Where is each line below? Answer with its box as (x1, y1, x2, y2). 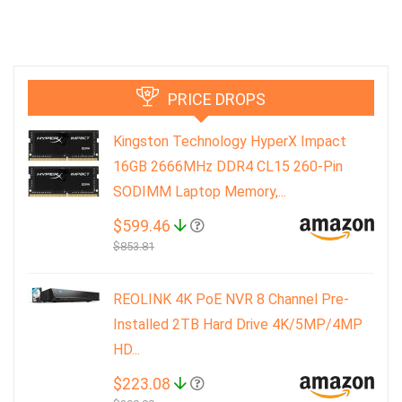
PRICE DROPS (168, 89, 266, 109)
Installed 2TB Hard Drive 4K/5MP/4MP (113, 315, 363, 333)
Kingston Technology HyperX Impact (113, 132, 346, 150)
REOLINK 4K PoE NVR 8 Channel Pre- (113, 290, 349, 308)
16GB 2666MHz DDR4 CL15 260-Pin (113, 157, 343, 175)
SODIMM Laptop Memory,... (113, 182, 286, 200)
